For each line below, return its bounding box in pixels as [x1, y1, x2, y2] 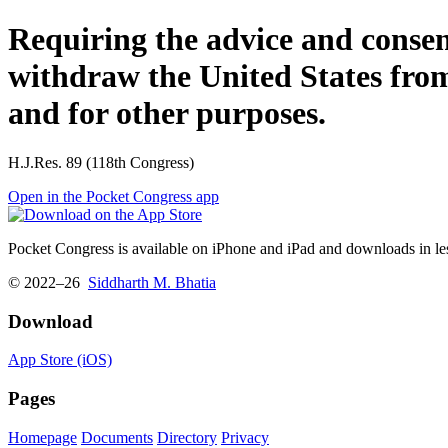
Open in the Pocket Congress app [8, 187, 219, 205]
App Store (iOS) [8, 351, 112, 369]
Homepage [8, 428, 77, 446]
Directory [157, 428, 217, 446]
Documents [81, 428, 153, 446]
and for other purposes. [8, 95, 326, 132]
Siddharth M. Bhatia [88, 273, 216, 291]
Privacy [221, 428, 269, 446]
